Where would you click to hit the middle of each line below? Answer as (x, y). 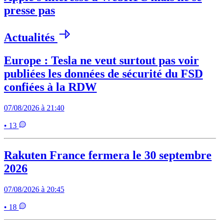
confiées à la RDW (50, 87)
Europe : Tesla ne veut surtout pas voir (101, 61)
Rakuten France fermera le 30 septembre (108, 155)
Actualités (31, 38)
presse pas (29, 11)
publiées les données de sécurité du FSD (103, 74)
